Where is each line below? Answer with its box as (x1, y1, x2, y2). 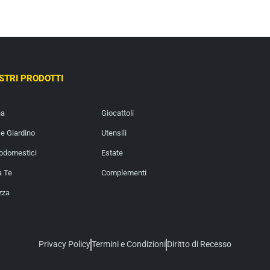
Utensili (101, 128, 127, 137)
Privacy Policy (39, 239, 90, 250)
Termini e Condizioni (92, 239, 166, 250)
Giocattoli (101, 108, 134, 118)
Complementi (101, 168, 146, 177)
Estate (101, 148, 123, 157)
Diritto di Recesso (167, 239, 231, 250)
